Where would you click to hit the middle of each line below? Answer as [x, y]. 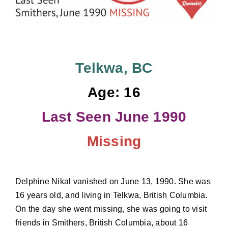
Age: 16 [114, 93]
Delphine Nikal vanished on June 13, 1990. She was [113, 182]
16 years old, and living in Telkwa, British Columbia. [111, 195]
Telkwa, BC [114, 68]
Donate [26, 7]
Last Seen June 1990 [114, 117]
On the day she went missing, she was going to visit [111, 209]
